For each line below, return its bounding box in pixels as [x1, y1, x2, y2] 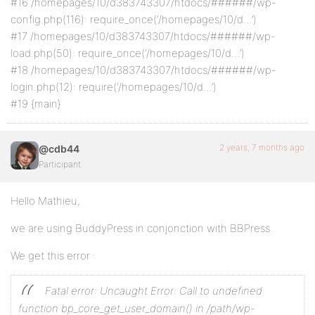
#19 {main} [11, 97, 61, 110]
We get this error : [11, 249, 96, 262]
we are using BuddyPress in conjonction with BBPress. [11, 221, 273, 235]
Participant [39, 159, 81, 169]
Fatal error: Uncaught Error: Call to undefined [42, 284, 262, 297]
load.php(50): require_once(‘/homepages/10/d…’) [11, 46, 245, 60]
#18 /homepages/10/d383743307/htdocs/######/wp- [11, 63, 276, 77]
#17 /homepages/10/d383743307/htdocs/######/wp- [11, 30, 276, 43]
